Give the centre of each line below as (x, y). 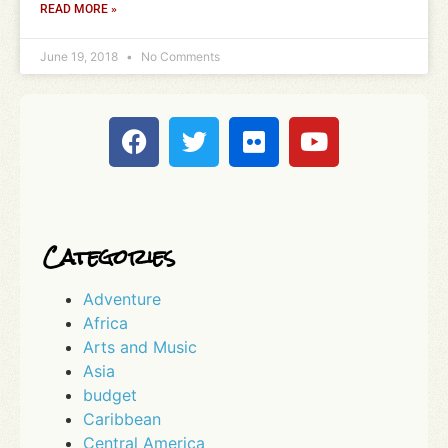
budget (110, 394)
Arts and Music (140, 346)
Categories (109, 256)
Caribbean (122, 418)
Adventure (122, 298)
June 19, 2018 (80, 56)
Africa (105, 322)
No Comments (179, 56)
